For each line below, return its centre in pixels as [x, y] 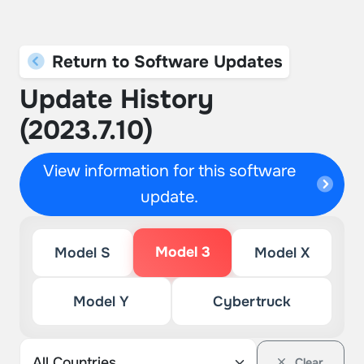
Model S [82, 253]
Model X [282, 253]
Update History [117, 100]
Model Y [102, 301]
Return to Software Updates [165, 62]
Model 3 [182, 252]
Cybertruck [251, 301]
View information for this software [170, 171]
